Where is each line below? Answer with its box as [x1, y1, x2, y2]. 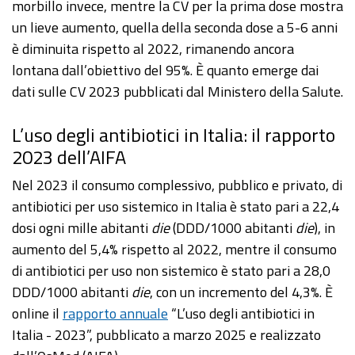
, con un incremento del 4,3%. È [150, 281, 333, 303]
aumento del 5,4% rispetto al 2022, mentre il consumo [12, 239, 337, 261]
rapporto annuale [63, 303, 168, 325]
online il [12, 303, 63, 325]
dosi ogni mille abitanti [12, 217, 151, 239]
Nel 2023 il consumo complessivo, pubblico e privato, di [12, 174, 342, 197]
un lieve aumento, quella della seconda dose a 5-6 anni [12, 17, 338, 39]
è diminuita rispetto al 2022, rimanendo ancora [12, 38, 294, 60]
